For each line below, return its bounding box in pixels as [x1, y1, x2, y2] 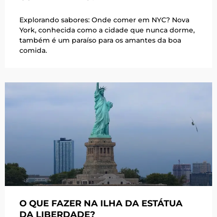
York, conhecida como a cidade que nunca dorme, [19, 26, 195, 35]
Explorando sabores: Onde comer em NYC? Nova [19, 15, 189, 25]
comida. [19, 46, 47, 55]
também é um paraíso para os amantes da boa [19, 36, 181, 45]
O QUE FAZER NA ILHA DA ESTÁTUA [19, 198, 183, 209]
